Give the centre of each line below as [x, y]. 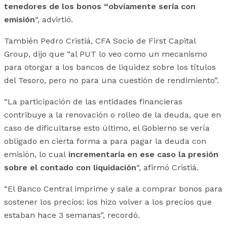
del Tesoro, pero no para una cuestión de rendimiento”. [111, 81]
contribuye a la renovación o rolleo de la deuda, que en [112, 115]
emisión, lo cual [36, 155]
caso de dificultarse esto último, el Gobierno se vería [107, 128]
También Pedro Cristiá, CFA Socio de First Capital [100, 41]
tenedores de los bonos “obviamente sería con [100, 7]
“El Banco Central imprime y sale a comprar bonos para [113, 189]
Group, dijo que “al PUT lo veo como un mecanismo [106, 54]
